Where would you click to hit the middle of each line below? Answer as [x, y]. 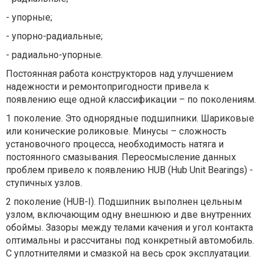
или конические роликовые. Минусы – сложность [116, 131]
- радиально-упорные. [54, 55]
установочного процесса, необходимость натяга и [115, 144]
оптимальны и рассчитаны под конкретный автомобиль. [130, 240]
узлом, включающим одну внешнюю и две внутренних [129, 215]
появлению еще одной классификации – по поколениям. [131, 100]
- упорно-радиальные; [54, 36]
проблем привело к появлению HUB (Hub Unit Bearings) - [129, 170]
